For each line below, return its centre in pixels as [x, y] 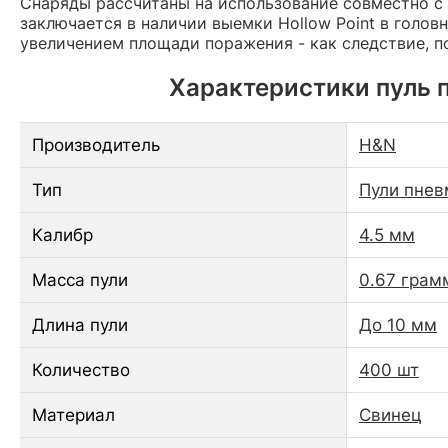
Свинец [390, 414]
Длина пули [80, 324]
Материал [73, 414]
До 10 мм [398, 324]
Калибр [62, 234]
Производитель [96, 144]
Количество [81, 369]
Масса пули [80, 279]
